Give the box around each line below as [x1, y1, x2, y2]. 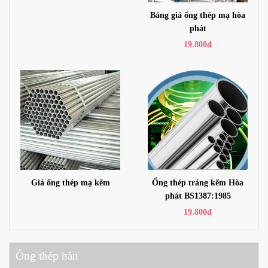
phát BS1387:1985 [165, 191, 231, 201]
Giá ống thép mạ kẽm [31, 178, 110, 188]
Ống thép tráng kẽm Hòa [152, 178, 243, 188]
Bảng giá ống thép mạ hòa [150, 10, 245, 20]
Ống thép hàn [16, 249, 78, 263]
